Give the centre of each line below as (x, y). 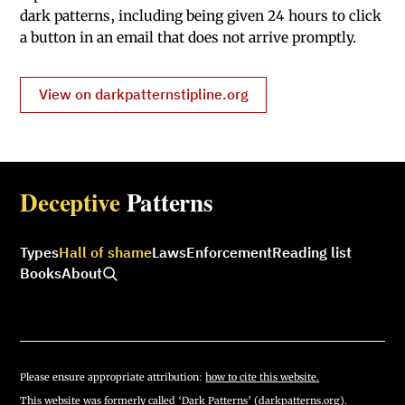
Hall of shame (106, 253)
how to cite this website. (263, 377)
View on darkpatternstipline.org (143, 94)
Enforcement (230, 253)
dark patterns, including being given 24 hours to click (201, 15)
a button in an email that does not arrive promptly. (188, 37)
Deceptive (70, 202)
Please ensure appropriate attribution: (113, 377)
